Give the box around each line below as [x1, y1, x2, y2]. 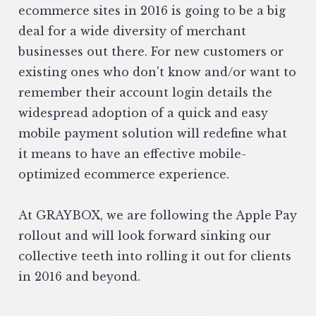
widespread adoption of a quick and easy [18, 106, 268, 121]
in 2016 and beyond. [18, 269, 140, 284]
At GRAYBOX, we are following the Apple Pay [18, 208, 297, 223]
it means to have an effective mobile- [18, 147, 246, 162]
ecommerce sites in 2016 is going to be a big [18, 4, 286, 18]
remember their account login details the [18, 85, 272, 100]
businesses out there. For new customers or [18, 44, 284, 59]
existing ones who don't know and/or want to [18, 65, 296, 80]
